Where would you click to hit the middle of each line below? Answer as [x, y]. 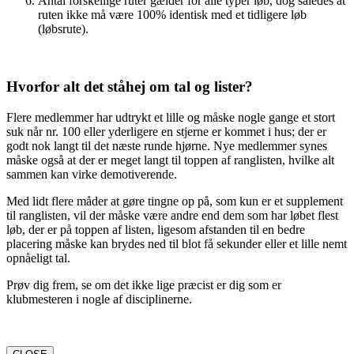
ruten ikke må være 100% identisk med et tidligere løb [172, 15]
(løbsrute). [63, 29]
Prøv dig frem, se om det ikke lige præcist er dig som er [144, 284]
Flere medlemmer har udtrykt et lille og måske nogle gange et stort [171, 117]
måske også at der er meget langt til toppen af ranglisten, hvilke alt [170, 160]
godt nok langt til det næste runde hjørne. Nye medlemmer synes [167, 145]
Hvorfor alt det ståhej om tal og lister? [130, 86]
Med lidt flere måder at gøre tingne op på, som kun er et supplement [175, 201]
